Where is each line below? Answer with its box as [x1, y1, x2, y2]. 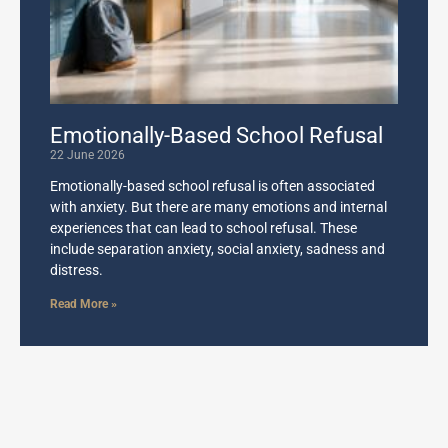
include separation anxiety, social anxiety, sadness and [50, 240, 385, 257]
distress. [50, 261, 103, 278]
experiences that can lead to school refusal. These [50, 219, 357, 236]
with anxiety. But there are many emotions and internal [50, 198, 387, 215]
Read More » [50, 296, 117, 311]
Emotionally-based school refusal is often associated [50, 177, 375, 194]
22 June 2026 [50, 147, 125, 162]
